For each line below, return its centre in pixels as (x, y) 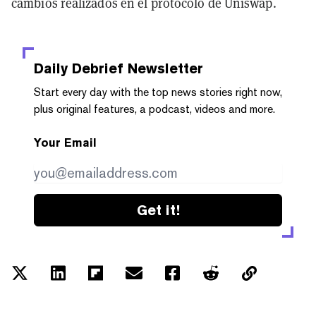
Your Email (65, 142)
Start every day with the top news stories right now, (158, 92)
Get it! (158, 210)
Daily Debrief (79, 68)
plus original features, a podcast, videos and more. (154, 109)
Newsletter (163, 68)
